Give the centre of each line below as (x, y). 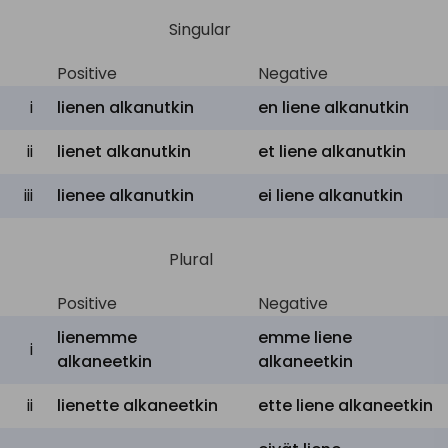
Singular (200, 29)
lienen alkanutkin (125, 107)
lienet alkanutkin (124, 151)
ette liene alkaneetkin (345, 405)
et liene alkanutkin (332, 151)
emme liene (305, 337)
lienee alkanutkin (125, 195)
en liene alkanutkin (333, 107)
